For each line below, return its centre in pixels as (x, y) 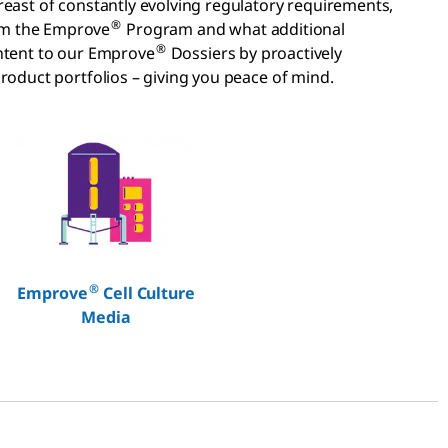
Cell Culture (147, 292)
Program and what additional (233, 29)
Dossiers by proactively (254, 53)
